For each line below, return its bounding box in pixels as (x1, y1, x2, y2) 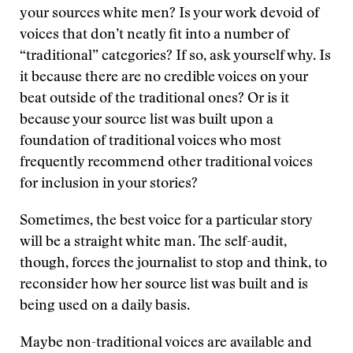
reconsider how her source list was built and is (20, 278, 308, 292)
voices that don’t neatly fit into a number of (20, 28, 289, 43)
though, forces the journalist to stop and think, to (20, 257, 327, 271)
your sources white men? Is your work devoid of (20, 7, 319, 21)
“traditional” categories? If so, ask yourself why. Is (20, 50, 331, 64)
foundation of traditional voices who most (20, 135, 281, 149)
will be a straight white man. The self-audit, (20, 236, 287, 250)
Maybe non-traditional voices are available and (20, 336, 312, 351)
